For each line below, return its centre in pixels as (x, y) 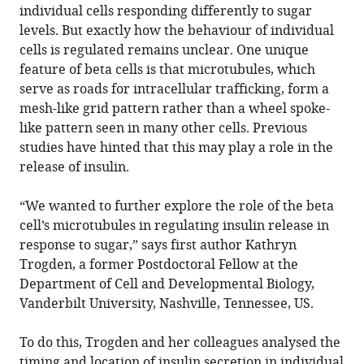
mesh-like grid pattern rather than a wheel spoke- (175, 109)
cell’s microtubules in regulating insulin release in (175, 226)
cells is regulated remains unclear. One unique (165, 50)
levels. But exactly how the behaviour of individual (177, 31)
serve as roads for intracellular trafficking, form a (175, 89)
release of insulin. (75, 167)
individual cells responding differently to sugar (166, 11)
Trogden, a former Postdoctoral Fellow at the (159, 265)
